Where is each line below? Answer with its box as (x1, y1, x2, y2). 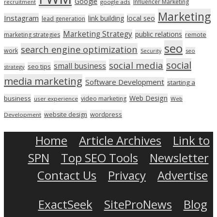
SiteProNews (104, 196, 172, 212)
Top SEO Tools (61, 149, 138, 166)
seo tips (28, 62, 51, 71)
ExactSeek (38, 196, 93, 212)
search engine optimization (21, 43, 138, 55)
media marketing (4, 74, 82, 88)
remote (185, 30, 206, 39)
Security (140, 47, 161, 54)
